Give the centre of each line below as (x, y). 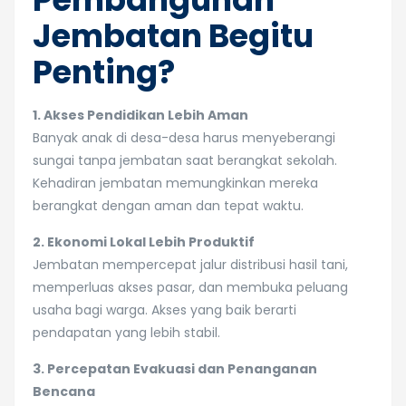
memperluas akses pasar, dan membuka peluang (190, 287)
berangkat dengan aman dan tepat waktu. (168, 206)
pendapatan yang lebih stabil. (126, 333)
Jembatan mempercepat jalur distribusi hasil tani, (190, 265)
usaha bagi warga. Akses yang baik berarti (164, 310)
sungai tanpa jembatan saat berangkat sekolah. (185, 160)
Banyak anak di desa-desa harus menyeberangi (184, 138)
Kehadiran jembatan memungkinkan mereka (175, 183)
